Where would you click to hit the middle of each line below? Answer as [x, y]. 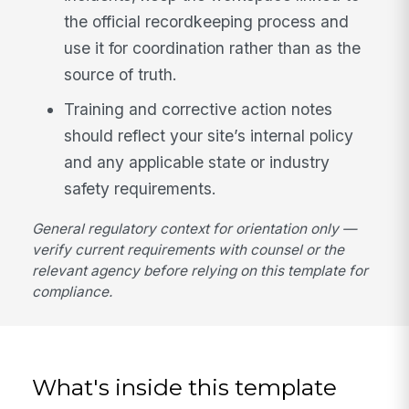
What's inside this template [185, 387]
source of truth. [121, 75]
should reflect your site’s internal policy [209, 136]
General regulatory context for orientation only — [194, 228]
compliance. [73, 291]
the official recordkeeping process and [207, 22]
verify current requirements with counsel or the [189, 249]
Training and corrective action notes [199, 110]
